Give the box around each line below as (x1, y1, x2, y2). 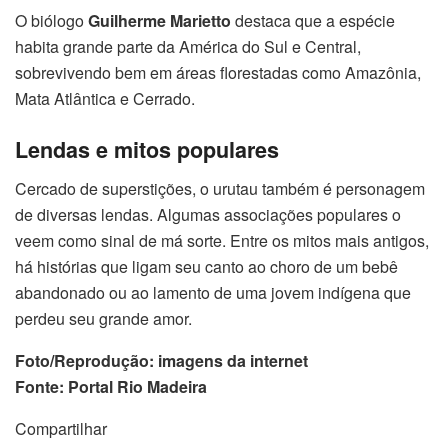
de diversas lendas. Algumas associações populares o (15, 202, 401, 226)
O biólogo (15, 9, 88, 33)
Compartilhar (15, 416, 107, 440)
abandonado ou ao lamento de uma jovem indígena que (15, 280, 411, 304)
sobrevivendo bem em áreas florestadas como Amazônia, (15, 61, 421, 85)
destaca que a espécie (231, 9, 395, 33)
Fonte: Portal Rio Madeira (15, 374, 207, 398)
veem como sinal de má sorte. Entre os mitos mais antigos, (15, 228, 429, 252)
